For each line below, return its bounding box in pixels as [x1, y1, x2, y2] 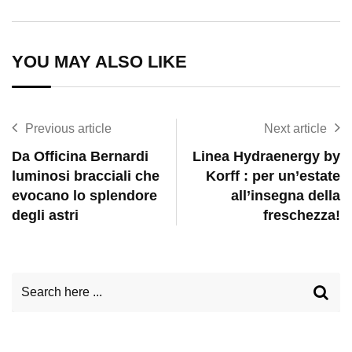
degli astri [12, 207, 79, 223]
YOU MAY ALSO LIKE [12, 52, 187, 71]
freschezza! [263, 207, 340, 223]
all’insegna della [231, 188, 340, 203]
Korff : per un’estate [206, 168, 340, 184]
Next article [264, 122, 327, 135]
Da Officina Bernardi [12, 148, 148, 164]
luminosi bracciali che [12, 168, 159, 184]
